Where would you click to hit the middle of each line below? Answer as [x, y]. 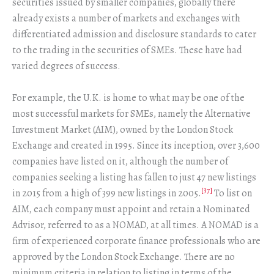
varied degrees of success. [66, 66]
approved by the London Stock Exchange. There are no [124, 257]
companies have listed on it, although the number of [120, 161]
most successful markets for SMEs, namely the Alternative [131, 113]
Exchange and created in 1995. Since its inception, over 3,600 [136, 145]
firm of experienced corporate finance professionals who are [136, 241]
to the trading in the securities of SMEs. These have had [127, 50]
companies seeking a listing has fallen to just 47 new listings [134, 177]
